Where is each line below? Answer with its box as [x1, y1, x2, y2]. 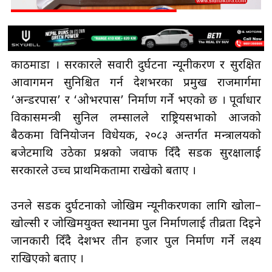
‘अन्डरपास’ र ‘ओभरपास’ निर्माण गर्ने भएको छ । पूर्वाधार [11, 93, 261, 109]
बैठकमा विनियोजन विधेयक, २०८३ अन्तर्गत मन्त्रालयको [11, 128, 261, 144]
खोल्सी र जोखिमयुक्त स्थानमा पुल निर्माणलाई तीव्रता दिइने [11, 216, 261, 232]
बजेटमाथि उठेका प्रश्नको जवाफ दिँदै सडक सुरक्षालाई [11, 146, 261, 161]
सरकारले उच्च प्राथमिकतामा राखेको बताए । [11, 163, 196, 179]
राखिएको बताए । [11, 251, 87, 267]
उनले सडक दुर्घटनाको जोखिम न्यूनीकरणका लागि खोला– [11, 199, 261, 214]
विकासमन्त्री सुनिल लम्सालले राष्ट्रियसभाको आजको [11, 110, 261, 126]
